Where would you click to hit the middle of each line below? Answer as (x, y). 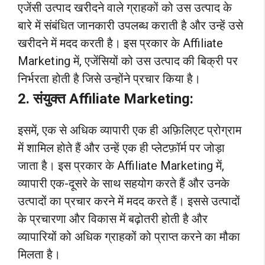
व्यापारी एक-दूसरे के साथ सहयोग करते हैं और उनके (124, 184)
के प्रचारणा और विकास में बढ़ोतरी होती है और (113, 219)
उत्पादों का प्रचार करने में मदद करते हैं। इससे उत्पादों (129, 201)
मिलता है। (39, 255)
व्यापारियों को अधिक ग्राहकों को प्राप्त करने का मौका (129, 237)
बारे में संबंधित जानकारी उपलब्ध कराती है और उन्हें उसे (130, 26)
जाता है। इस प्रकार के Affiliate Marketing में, (121, 166)
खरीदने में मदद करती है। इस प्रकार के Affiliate (120, 43)
